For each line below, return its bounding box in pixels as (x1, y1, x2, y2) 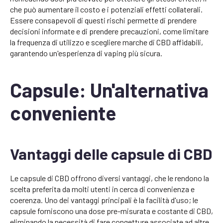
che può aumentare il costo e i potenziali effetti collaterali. (10, 4, 203, 14)
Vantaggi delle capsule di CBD (10, 144, 212, 163)
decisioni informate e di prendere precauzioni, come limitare (10, 26, 209, 36)
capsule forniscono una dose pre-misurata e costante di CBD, (10, 206, 213, 216)
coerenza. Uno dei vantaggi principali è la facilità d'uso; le (10, 195, 198, 205)
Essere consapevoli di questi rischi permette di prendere (10, 15, 197, 25)
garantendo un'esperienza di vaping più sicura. (10, 48, 162, 58)
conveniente (10, 101, 116, 125)
